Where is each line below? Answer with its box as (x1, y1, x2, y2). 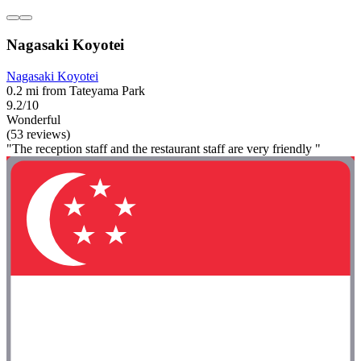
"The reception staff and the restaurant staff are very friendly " (6, 141, 321, 156)
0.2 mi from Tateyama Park (6, 83, 145, 98)
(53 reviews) (6, 127, 70, 141)
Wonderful (6, 112, 60, 127)
